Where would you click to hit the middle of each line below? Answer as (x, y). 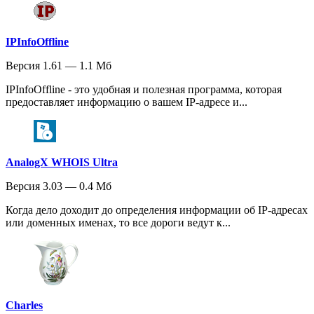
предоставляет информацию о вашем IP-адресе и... (127, 102)
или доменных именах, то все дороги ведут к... (118, 223)
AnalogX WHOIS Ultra (62, 162)
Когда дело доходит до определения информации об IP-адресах (157, 210)
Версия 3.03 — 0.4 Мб (59, 186)
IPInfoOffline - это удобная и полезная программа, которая (144, 89)
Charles (24, 305)
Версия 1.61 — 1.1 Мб (59, 66)
